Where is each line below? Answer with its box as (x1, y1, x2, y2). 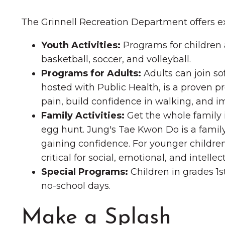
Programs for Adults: (41, 68, 141, 79)
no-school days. (41, 180, 110, 191)
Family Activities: (41, 110, 125, 121)
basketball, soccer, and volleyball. (41, 54, 193, 65)
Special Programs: (41, 166, 128, 177)
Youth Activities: (41, 40, 121, 51)
